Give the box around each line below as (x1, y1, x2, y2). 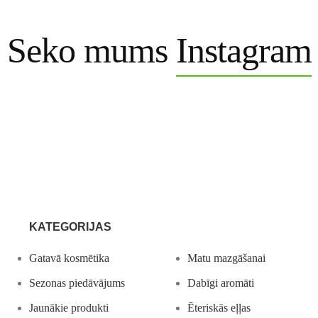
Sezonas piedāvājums (28, 276, 125, 289)
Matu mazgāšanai (187, 251, 265, 264)
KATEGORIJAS (28, 220, 111, 233)
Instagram (175, 31, 312, 71)
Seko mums (6, 31, 176, 71)
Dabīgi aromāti (187, 276, 254, 289)
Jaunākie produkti (28, 301, 109, 314)
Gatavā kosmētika (28, 251, 109, 264)
